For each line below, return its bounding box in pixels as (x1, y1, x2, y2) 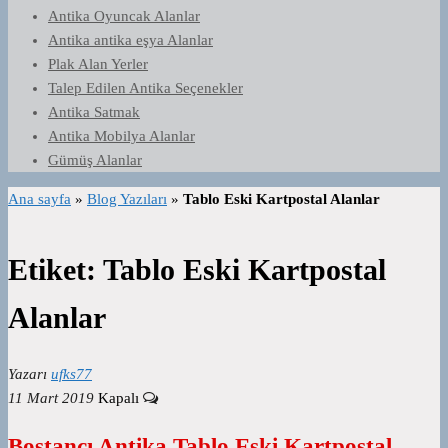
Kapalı (98, 390, 143, 407)
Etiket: (8, 253, 103, 287)
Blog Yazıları (87, 191, 167, 207)
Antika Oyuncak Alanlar (48, 8, 200, 24)
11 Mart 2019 (8, 390, 94, 407)
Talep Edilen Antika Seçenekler (48, 80, 243, 96)
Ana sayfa (8, 191, 71, 207)
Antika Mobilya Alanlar (48, 128, 195, 144)
